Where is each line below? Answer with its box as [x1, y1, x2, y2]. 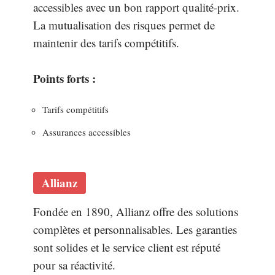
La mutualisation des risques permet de [33, 17, 215, 33]
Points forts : [33, 69, 96, 87]
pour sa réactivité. [33, 257, 115, 273]
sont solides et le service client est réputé [33, 239, 220, 255]
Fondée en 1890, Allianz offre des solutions [33, 204, 238, 219]
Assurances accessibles [42, 125, 131, 138]
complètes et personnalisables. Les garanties [33, 222, 237, 237]
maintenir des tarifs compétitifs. [33, 34, 179, 50]
